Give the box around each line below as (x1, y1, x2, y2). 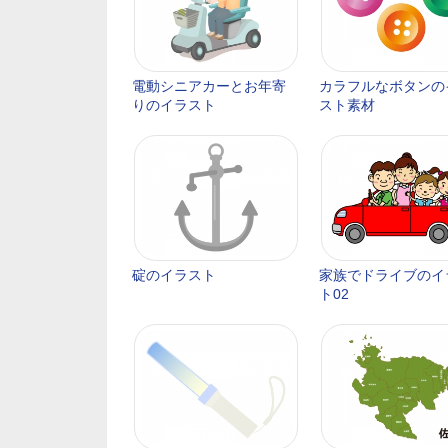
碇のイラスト (132, 267, 216, 283)
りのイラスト (132, 97, 216, 113)
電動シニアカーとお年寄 (132, 78, 286, 94)
